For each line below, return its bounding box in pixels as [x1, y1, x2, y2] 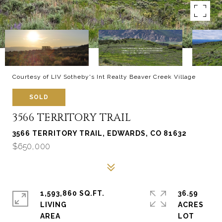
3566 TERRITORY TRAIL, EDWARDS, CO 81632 [12, 129, 187, 137]
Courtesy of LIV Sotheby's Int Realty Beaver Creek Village [12, 73, 196, 80]
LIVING [40, 201, 67, 209]
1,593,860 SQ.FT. [40, 189, 105, 197]
